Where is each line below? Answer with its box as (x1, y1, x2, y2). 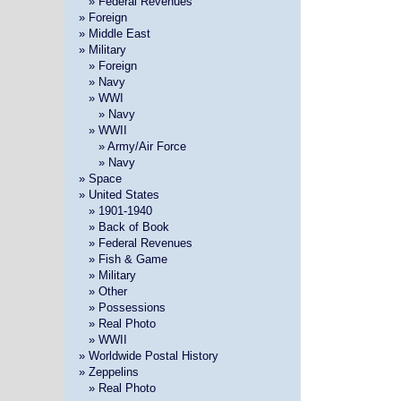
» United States (78, 188, 159, 202)
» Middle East (78, 27, 150, 41)
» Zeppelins (78, 365, 139, 380)
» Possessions (88, 301, 166, 315)
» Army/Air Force (98, 140, 186, 154)
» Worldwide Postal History (78, 349, 218, 363)
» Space (78, 172, 122, 186)
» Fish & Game (88, 252, 167, 267)
